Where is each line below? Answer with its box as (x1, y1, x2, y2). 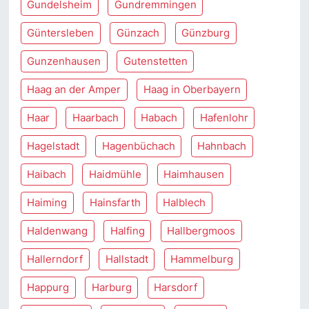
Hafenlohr (199, 111, 248, 124)
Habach (141, 111, 178, 124)
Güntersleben (27, 26, 94, 39)
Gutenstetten (123, 54, 188, 68)
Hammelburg (170, 252, 234, 266)
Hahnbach (197, 139, 247, 152)
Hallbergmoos (167, 224, 236, 237)
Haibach (27, 168, 67, 181)
